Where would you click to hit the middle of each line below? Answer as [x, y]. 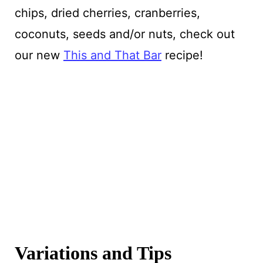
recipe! [182, 55]
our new [39, 55]
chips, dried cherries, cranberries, [107, 13]
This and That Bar [112, 55]
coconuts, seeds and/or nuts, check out [124, 34]
